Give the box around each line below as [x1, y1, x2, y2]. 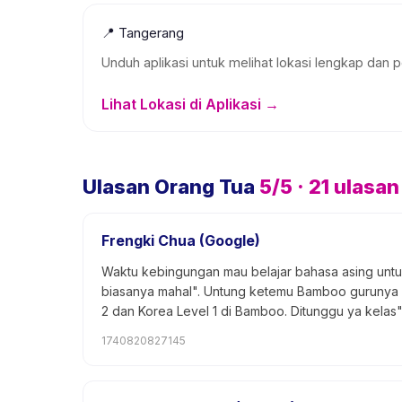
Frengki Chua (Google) [101, 232, 260, 249]
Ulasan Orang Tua [83, 175, 255, 198]
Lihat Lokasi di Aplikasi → [101, 95, 279, 113]
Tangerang [118, 24, 184, 41]
